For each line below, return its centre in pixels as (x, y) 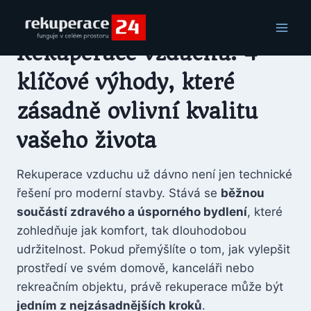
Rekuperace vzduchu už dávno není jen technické (154, 174)
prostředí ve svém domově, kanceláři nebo (135, 268)
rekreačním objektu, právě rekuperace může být (150, 287)
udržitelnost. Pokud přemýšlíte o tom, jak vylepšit (153, 249)
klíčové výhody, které (126, 82)
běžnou (243, 193)
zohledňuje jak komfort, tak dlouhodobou (132, 230)
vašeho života (86, 141)
